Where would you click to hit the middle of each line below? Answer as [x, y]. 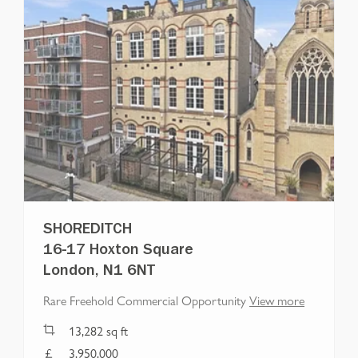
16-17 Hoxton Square [118, 252]
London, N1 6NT [99, 273]
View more [277, 300]
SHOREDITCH [88, 231]
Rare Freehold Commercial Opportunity [145, 300]
